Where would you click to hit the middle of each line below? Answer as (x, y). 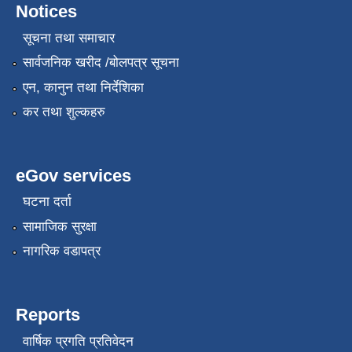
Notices (46, 12)
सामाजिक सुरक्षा (59, 226)
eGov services (73, 175)
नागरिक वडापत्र (61, 251)
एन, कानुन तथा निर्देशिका (83, 87)
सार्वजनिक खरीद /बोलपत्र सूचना (101, 63)
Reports (48, 315)
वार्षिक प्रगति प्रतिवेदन (78, 341)
